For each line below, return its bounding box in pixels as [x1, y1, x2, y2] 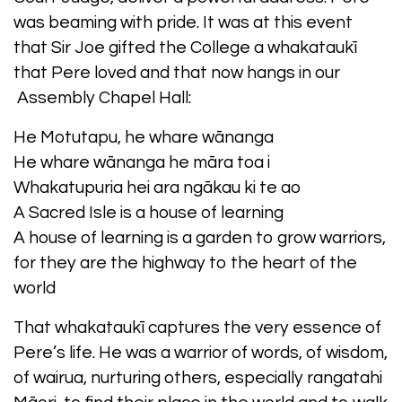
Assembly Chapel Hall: [13, 88, 191, 107]
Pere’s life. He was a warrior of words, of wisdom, [13, 343, 388, 362]
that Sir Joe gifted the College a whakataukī [13, 38, 357, 57]
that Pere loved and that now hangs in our [13, 63, 340, 82]
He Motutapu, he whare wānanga [13, 127, 274, 146]
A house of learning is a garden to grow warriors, [13, 228, 386, 247]
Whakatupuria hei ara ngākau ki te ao [13, 178, 301, 197]
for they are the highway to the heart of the [13, 253, 357, 272]
